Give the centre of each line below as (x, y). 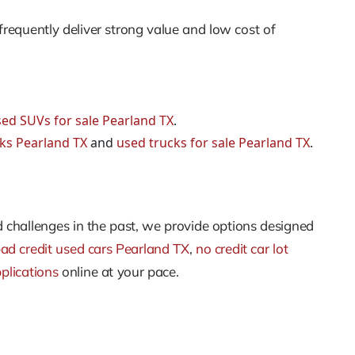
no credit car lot (242, 248)
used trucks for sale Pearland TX (213, 143)
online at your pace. (118, 271)
